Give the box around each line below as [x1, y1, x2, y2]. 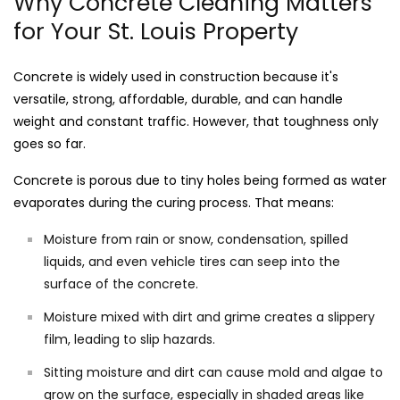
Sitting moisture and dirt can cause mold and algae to [44, 362, 383, 381]
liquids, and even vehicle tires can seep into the [44, 252, 340, 271]
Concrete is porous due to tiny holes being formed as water [13, 171, 387, 189]
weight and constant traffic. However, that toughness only [13, 112, 379, 130]
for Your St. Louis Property [13, 15, 298, 47]
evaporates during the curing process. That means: [13, 193, 334, 212]
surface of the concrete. [44, 274, 198, 293]
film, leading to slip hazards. [44, 329, 215, 348]
